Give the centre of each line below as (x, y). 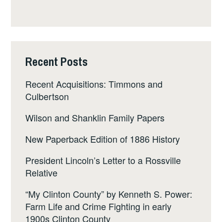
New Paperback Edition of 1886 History (103, 139)
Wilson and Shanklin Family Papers (95, 117)
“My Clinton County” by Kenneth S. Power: (109, 194)
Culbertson (47, 96)
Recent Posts (57, 62)
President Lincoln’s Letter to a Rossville (103, 160)
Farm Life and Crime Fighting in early (99, 206)
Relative (42, 172)
